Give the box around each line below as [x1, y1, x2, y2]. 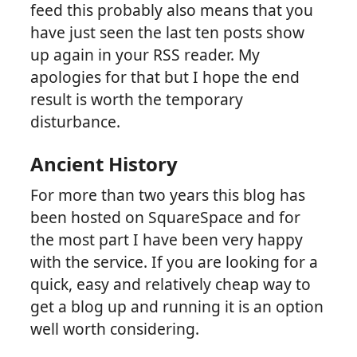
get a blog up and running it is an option [30, 296, 324, 318]
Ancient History [30, 151, 178, 178]
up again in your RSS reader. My [30, 44, 261, 66]
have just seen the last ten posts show [30, 22, 305, 44]
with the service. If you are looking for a [30, 251, 319, 273]
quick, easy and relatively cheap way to [30, 273, 312, 296]
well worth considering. [30, 318, 200, 340]
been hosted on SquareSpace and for [30, 206, 301, 229]
